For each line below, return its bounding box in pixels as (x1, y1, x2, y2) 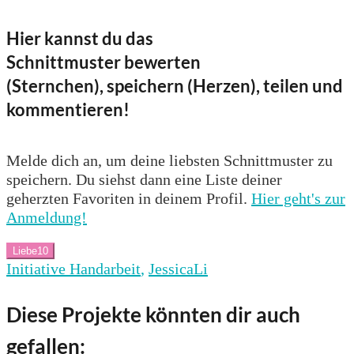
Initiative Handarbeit (6, 259, 141, 277)
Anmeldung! (6, 208, 87, 226)
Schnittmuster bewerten (6, 51, 201, 73)
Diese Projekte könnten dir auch (6, 301, 300, 327)
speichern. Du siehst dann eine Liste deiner (6, 170, 282, 188)
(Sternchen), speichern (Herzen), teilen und (6, 75, 343, 97)
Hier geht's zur (251, 189, 345, 207)
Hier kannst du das (6, 28, 153, 50)
